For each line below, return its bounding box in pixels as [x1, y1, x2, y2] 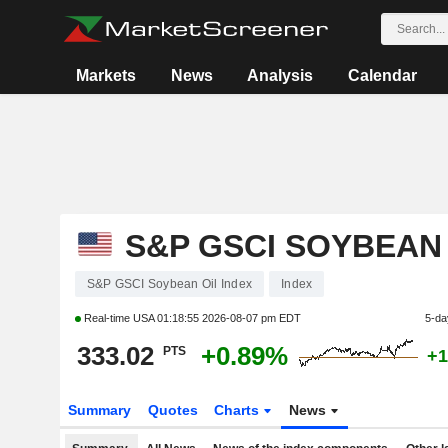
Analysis [247, 67, 314, 84]
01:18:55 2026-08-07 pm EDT [156, 312, 301, 324]
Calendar [347, 67, 417, 84]
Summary [67, 402, 131, 418]
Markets [76, 67, 137, 84]
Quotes [147, 402, 198, 418]
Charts [214, 402, 264, 418]
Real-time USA [80, 312, 157, 324]
